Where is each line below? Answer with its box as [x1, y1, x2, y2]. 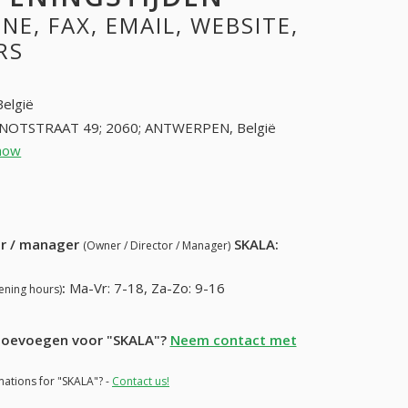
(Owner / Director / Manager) [83, 238, 231, 254]
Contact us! [112, 373, 169, 390]
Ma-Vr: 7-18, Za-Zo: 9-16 [69, 279, 226, 298]
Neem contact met [169, 331, 297, 350]
